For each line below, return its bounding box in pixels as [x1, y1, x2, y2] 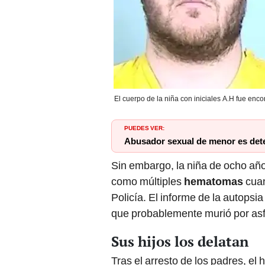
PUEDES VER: [124, 122, 164, 132]
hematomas [184, 175, 245, 188]
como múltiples [111, 175, 184, 188]
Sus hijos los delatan [111, 232, 248, 251]
